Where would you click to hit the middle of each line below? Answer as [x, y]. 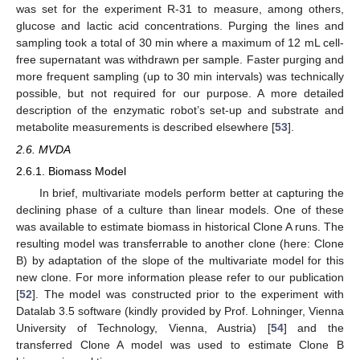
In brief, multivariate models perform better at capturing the [191, 193]
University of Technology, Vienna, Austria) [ [143, 328]
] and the [314, 328]
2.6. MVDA [43, 149]
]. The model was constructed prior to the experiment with [188, 295]
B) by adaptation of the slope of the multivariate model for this [180, 261]
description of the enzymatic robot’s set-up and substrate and [180, 110]
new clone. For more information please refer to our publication [180, 278]
